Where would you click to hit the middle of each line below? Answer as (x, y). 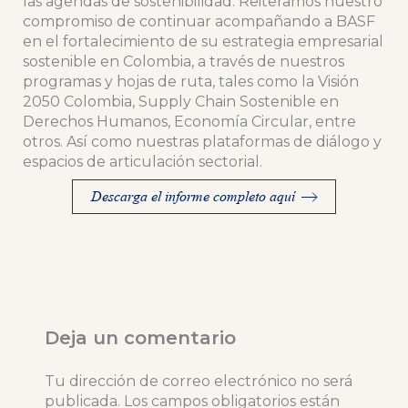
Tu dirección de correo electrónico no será (198, 382)
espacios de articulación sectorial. (144, 162)
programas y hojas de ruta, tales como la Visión (190, 82)
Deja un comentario (140, 338)
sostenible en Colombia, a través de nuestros (183, 62)
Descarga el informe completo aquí (193, 197)
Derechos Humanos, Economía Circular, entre (189, 122)
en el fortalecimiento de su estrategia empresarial (203, 42)
